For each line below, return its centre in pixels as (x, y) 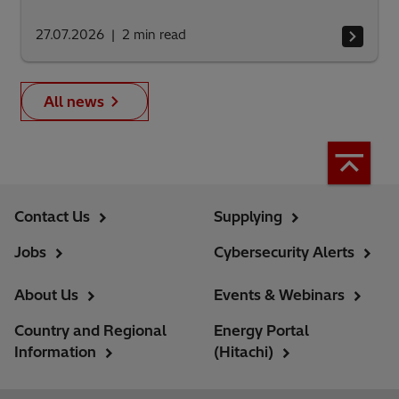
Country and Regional (90, 331)
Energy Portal (261, 331)
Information (55, 352)
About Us (46, 295)
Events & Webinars (279, 295)
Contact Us (52, 217)
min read (160, 35)
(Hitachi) (244, 352)
